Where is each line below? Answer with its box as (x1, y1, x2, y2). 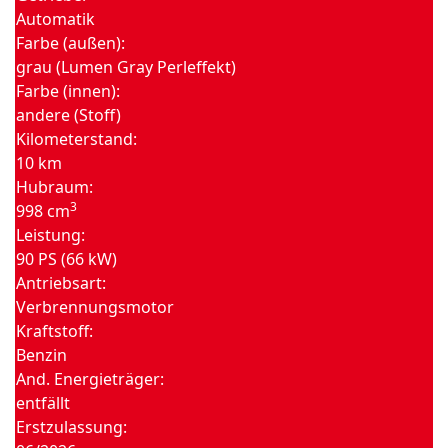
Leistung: (16, 224, 85, 246)
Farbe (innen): (16, 80, 120, 102)
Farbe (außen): (16, 32, 125, 54)
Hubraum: (16, 176, 93, 198)
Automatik (16, 8, 95, 30)
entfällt (16, 392, 70, 414)
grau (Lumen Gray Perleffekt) (16, 56, 236, 78)
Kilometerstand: (16, 128, 137, 150)
